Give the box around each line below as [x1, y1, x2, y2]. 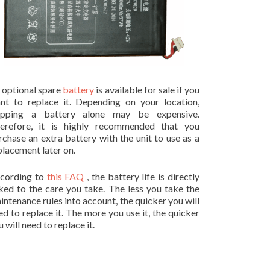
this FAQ [46, 171, 84, 183]
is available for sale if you [94, 84, 199, 96]
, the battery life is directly [84, 171, 199, 183]
